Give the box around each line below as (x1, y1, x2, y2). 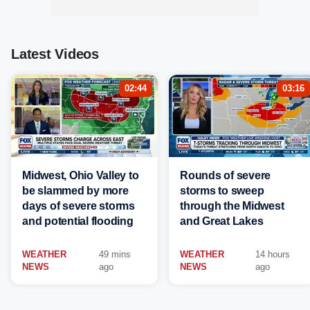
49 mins (99, 249, 131, 259)
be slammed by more (22, 185, 129, 197)
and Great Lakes (180, 215, 264, 227)
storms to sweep (180, 185, 264, 197)
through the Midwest (180, 200, 284, 212)
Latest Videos (11, 46, 99, 62)
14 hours (255, 249, 291, 259)
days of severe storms (22, 200, 135, 212)
